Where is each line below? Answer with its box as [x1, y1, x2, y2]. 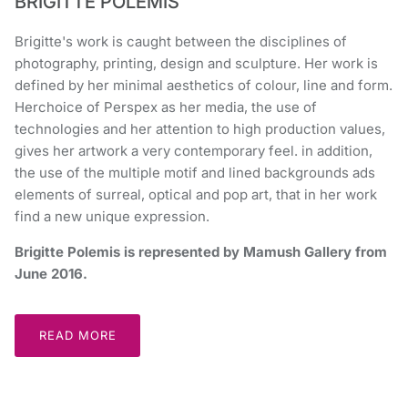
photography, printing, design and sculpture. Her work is [15, 54, 378, 72]
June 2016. [15, 264, 87, 282]
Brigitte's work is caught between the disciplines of [15, 32, 347, 50]
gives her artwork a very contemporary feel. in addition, [15, 141, 372, 159]
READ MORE [38, 328, 117, 342]
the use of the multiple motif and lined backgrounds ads [15, 163, 375, 181]
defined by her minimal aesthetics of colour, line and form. [15, 76, 393, 94]
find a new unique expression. [15, 207, 209, 225]
